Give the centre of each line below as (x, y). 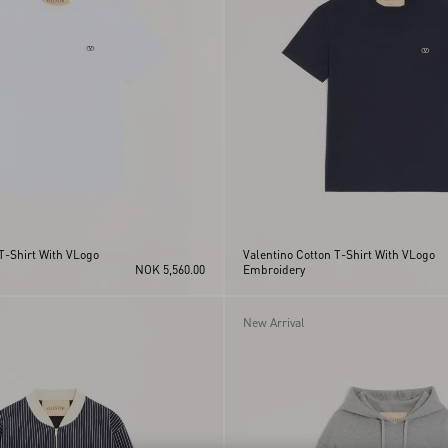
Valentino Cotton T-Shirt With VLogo (339, 255)
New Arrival (274, 323)
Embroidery (274, 270)
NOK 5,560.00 (170, 270)
